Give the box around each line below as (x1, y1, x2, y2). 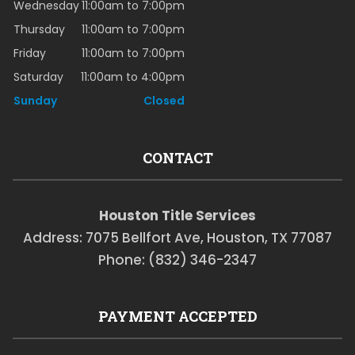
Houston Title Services (99, 206, 256, 226)
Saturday (13, 69, 63, 86)
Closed (143, 93, 185, 109)
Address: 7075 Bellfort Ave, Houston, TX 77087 (23, 228, 332, 248)
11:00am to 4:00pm (80, 69, 185, 86)
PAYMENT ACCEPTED (97, 307, 258, 326)
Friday (13, 45, 46, 62)
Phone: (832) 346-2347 (98, 250, 257, 270)
